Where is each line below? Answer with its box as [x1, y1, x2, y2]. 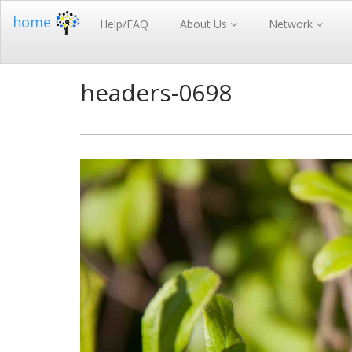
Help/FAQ [100, 16, 148, 31]
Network [269, 16, 316, 31]
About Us [180, 16, 230, 31]
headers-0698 [80, 76, 232, 108]
